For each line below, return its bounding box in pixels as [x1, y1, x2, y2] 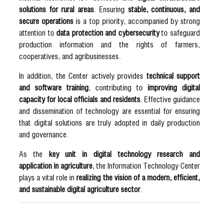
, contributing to [88, 82, 148, 92]
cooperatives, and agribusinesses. [19, 50, 121, 61]
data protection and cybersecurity [56, 27, 159, 38]
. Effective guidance [140, 93, 200, 104]
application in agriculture [19, 160, 92, 171]
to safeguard [159, 27, 200, 38]
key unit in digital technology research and [48, 148, 200, 159]
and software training [19, 82, 88, 92]
